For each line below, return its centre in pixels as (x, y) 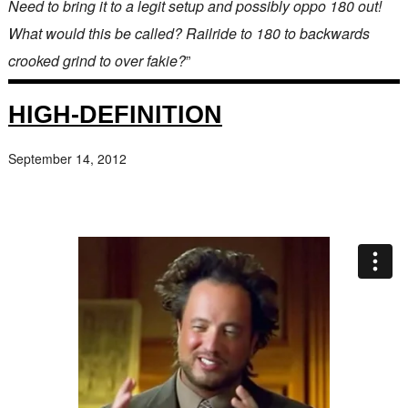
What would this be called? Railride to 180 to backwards (189, 33)
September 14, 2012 (67, 158)
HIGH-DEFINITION (115, 114)
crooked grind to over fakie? (97, 61)
